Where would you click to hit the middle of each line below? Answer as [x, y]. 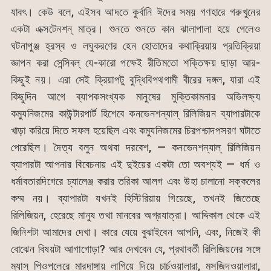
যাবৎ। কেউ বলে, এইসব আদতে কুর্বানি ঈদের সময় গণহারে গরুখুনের [135, 12]
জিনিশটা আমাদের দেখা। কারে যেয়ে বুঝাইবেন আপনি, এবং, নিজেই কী [135, 232]
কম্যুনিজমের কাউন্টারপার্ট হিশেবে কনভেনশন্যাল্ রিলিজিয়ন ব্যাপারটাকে [135, 114]
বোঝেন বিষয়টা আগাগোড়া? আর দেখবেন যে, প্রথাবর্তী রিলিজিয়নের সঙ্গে [135, 249]
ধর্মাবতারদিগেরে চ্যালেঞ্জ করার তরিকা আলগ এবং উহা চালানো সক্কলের [135, 181]
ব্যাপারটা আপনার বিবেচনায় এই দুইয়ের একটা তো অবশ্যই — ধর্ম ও [135, 165]
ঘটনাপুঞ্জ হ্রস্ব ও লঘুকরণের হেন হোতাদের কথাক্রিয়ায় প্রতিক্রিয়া [135, 46]
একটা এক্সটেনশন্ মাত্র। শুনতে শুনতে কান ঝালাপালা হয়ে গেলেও [135, 29]
